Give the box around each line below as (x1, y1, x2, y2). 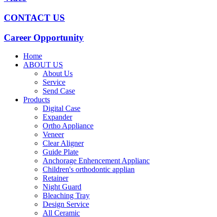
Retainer (43, 174, 68, 183)
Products (23, 95, 50, 104)
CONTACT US (4, 12, 65, 23)
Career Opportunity (4, 32, 84, 43)
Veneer (43, 130, 64, 139)
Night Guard (43, 183, 81, 191)
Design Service (43, 200, 89, 209)
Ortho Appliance (43, 122, 93, 130)
